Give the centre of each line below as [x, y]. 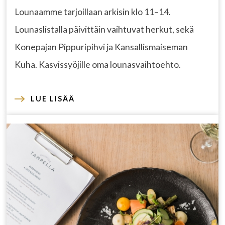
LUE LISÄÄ [53, 98]
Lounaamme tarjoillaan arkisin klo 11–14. [93, 12]
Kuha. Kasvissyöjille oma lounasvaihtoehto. [98, 64]
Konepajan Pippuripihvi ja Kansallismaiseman [101, 47]
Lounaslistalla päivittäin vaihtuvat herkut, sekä [104, 29]
